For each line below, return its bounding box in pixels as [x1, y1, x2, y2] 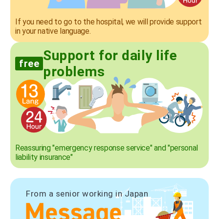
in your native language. [15, 26, 91, 36]
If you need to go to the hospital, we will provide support [15, 17, 202, 26]
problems [43, 63, 105, 80]
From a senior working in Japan [26, 188, 149, 198]
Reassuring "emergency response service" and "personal [15, 143, 198, 153]
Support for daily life [43, 47, 177, 64]
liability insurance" [15, 152, 73, 162]
